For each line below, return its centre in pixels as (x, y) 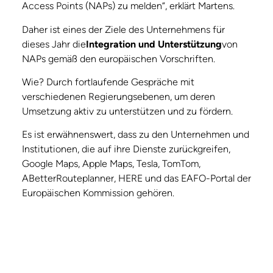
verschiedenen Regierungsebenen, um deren (119, 97)
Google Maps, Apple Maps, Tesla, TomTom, (111, 164)
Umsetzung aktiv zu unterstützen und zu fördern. (127, 112)
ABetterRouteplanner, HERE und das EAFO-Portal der (136, 179)
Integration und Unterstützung (154, 44)
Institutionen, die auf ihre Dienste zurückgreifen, (126, 149)
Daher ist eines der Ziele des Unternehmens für (123, 29)
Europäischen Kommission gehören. (98, 193)
